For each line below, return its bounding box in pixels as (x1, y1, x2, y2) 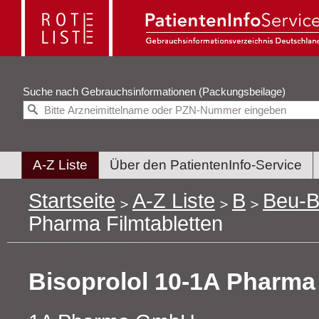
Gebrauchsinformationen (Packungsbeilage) (199, 85, 286, 98)
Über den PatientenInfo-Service (110, 157, 302, 173)
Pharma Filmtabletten (28, 212, 223, 236)
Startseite (28, 189, 115, 213)
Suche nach (23, 85, 81, 98)
